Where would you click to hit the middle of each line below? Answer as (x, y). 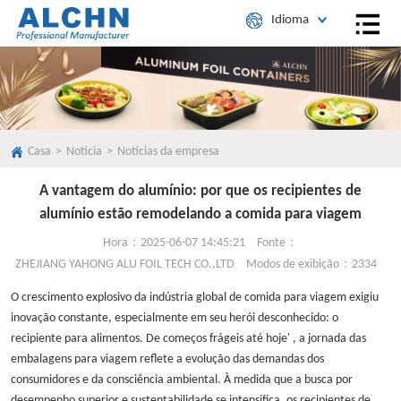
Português (310, 77)
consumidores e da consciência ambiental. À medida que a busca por (182, 380)
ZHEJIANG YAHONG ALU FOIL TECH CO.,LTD (125, 264)
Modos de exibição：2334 (311, 264)
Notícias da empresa (168, 151)
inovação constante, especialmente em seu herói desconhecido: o (175, 319)
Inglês (299, 51)
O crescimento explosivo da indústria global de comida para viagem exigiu (195, 298)
